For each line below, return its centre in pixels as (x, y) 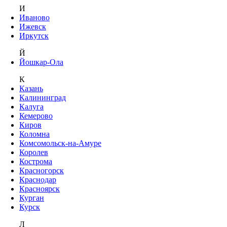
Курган (32, 198)
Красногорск (42, 170)
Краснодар (38, 179)
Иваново (34, 17)
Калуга (31, 106)
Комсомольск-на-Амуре (60, 143)
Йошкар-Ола (41, 62)
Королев (34, 152)
